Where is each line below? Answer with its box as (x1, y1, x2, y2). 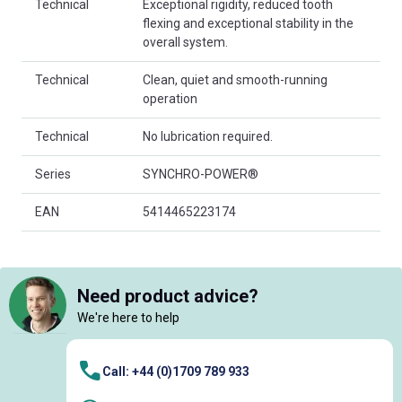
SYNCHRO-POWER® (143, 167, 258, 182)
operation (143, 92, 197, 107)
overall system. (143, 35, 228, 50)
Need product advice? (77, 284, 258, 307)
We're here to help (77, 310, 179, 325)
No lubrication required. (143, 129, 273, 144)
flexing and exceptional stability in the (143, 16, 354, 31)
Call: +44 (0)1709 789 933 (102, 363, 249, 379)
